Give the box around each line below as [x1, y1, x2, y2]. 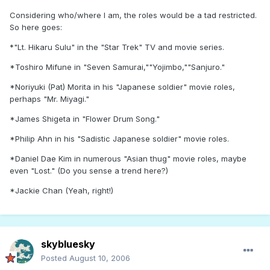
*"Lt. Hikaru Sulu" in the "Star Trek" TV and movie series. [10, 42, 224, 52]
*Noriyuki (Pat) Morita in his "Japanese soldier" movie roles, [10, 82, 235, 92]
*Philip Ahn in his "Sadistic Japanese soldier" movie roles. [10, 134, 229, 144]
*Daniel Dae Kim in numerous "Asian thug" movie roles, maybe [10, 154, 246, 164]
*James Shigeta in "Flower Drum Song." [10, 114, 160, 124]
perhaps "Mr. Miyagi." [10, 94, 89, 104]
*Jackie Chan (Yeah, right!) [10, 186, 113, 196]
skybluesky [41, 238, 95, 251]
